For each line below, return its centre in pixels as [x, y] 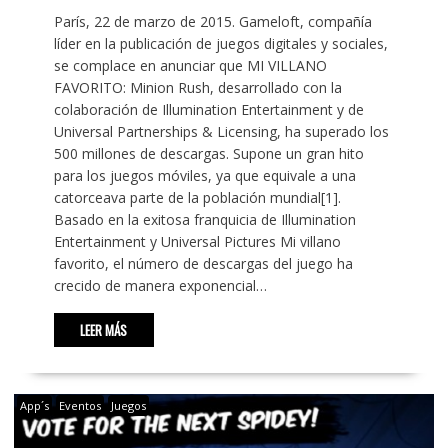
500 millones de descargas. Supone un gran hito [208, 154]
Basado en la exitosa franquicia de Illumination [204, 220]
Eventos [79, 406]
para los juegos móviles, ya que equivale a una [204, 176]
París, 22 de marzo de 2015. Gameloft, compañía [212, 22]
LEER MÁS [104, 330]
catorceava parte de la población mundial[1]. [197, 198]
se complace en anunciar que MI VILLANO [190, 66]
